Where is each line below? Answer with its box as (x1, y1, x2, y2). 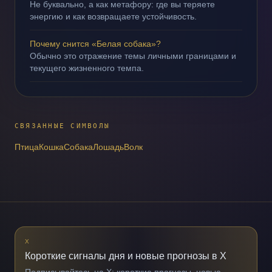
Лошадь (93, 142, 124, 152)
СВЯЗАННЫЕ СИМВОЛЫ (15, 122, 110, 130)
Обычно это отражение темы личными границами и (30, 51, 236, 61)
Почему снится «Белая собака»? (30, 39, 161, 49)
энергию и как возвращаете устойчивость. (30, 12, 197, 21)
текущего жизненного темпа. (30, 63, 144, 73)
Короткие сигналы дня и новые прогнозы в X (25, 251, 226, 261)
